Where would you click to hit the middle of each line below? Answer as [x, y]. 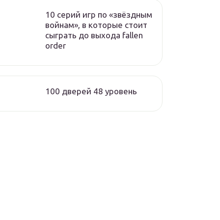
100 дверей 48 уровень [91, 91]
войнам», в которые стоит [96, 25]
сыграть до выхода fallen [94, 35]
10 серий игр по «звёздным [99, 14]
